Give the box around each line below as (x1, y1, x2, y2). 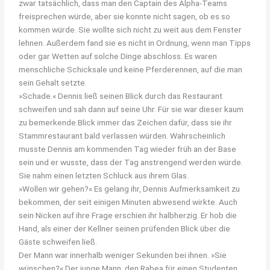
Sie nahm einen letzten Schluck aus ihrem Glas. (19, 170, 189, 180)
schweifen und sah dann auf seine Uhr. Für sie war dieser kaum (19, 104, 244, 114)
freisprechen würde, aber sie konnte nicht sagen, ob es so (19, 11, 231, 21)
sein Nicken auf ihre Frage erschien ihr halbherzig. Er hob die (19, 210, 237, 220)
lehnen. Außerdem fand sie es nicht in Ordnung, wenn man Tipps (19, 37, 251, 48)
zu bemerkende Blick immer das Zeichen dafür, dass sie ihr (19, 117, 233, 127)
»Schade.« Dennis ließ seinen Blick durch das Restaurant (19, 90, 223, 101)
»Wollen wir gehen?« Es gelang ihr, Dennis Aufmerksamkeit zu (19, 183, 240, 193)
